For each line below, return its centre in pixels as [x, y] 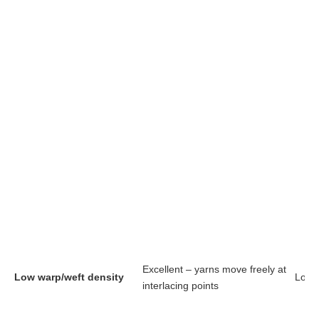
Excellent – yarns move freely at [214, 269]
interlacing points [181, 285]
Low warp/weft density [69, 277]
